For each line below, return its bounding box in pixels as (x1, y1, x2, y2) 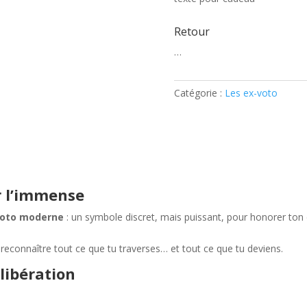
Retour (173, 24, 210, 40)
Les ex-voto (224, 86, 278, 99)
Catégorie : (173, 86, 225, 99)
